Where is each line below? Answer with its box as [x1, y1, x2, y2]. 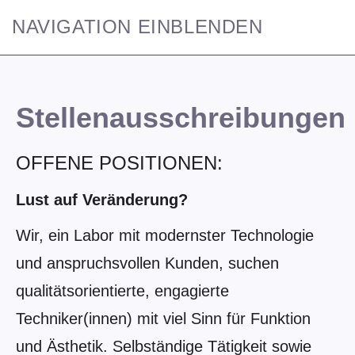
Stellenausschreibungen [16, 101, 345, 134]
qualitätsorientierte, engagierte [16, 282, 229, 300]
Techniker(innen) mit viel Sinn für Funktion [16, 310, 311, 327]
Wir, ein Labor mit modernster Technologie [16, 227, 314, 244]
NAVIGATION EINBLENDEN [12, 16, 263, 37]
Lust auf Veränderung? [16, 191, 188, 208]
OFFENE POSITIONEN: [16, 152, 223, 174]
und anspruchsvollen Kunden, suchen [16, 254, 279, 272]
